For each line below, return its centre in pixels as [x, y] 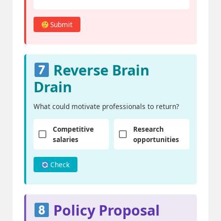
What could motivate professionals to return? [106, 107]
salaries [66, 140]
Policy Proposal [105, 210]
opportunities [156, 140]
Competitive [74, 129]
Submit [61, 25]
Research [149, 129]
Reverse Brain [99, 70]
